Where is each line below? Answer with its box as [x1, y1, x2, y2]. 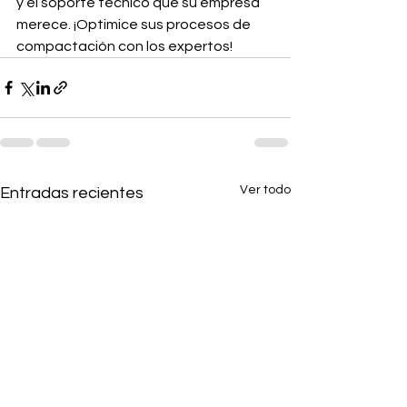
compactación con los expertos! [16, 39, 233, 54]
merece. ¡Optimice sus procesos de [16, 17, 253, 32]
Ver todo [240, 184, 291, 196]
